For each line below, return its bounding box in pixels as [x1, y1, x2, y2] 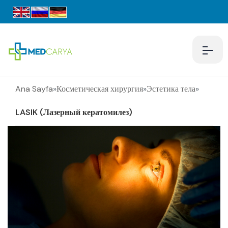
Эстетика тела [147, 83, 195, 95]
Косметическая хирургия [56, 83, 143, 95]
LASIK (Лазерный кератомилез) [15, 107, 132, 118]
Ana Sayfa [15, 83, 53, 95]
